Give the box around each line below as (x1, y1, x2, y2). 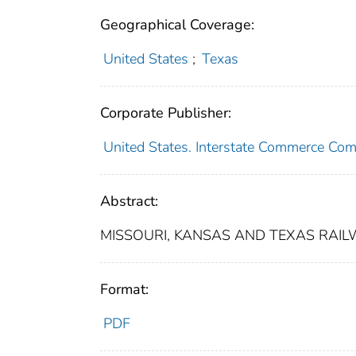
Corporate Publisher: (100, 103, 231, 122)
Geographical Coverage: (100, 14, 254, 34)
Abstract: (100, 191, 158, 211)
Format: (100, 279, 149, 299)
